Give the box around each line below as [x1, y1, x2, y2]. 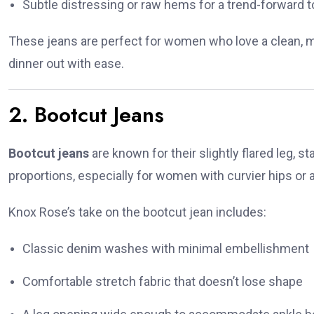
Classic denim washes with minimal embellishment [22, 241, 309, 257]
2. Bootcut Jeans [8, 100, 164, 130]
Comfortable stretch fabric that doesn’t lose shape [22, 274, 303, 289]
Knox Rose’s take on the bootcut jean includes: [8, 205, 266, 220]
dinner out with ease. [8, 56, 124, 71]
